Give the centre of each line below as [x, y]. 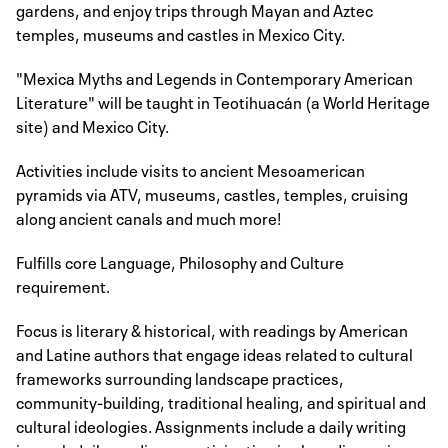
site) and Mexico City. [92, 124]
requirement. [63, 284]
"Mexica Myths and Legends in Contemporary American [214, 76]
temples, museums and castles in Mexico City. [180, 32]
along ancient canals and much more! [148, 216]
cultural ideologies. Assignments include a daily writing [211, 424]
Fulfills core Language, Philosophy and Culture [180, 260]
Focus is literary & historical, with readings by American [212, 328]
